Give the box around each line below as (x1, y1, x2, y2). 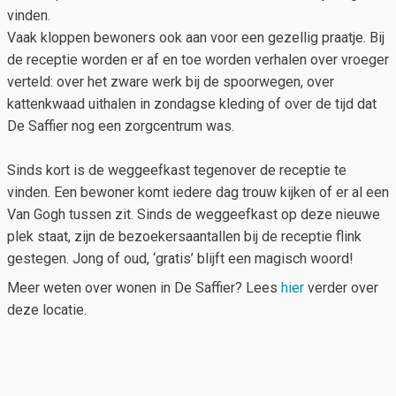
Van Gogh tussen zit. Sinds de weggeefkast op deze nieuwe (7, 206, 380, 224)
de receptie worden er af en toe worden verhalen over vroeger (7, 51, 389, 69)
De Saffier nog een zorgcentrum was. (7, 118, 234, 135)
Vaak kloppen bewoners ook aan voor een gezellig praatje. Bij (7, 29, 385, 47)
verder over (304, 279, 378, 297)
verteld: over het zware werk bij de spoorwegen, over (7, 73, 334, 91)
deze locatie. (7, 301, 87, 319)
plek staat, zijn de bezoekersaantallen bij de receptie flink (7, 228, 362, 246)
